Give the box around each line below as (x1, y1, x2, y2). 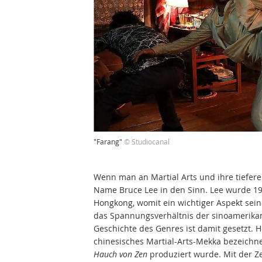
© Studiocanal (124, 136, 170, 146)
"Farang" (94, 136, 124, 146)
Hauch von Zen (94, 248, 147, 260)
